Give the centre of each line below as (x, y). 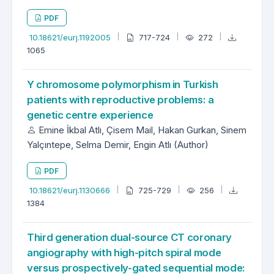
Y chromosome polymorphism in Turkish (123, 85)
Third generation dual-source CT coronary (129, 238)
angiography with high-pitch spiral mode (124, 253)
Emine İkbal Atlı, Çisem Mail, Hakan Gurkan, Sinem (141, 130)
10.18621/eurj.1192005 (71, 38)
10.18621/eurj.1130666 (71, 191)
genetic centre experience (90, 115)
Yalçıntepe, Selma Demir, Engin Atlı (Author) (118, 145)
